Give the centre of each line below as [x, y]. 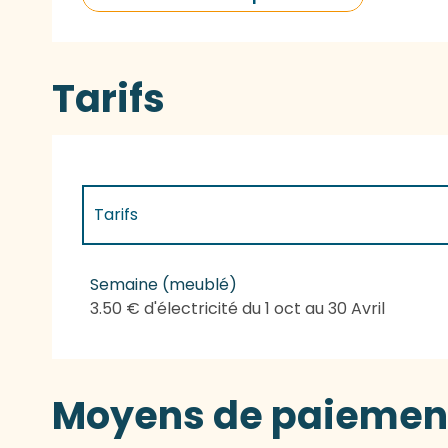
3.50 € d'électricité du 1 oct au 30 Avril [238, 309]
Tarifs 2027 [137, 273]
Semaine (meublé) [164, 285]
